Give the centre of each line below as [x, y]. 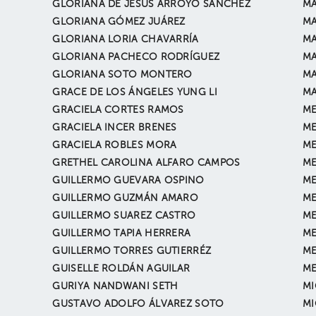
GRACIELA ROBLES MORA [115, 145]
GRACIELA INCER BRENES [115, 128]
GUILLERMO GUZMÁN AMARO [126, 198]
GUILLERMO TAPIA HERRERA [122, 233]
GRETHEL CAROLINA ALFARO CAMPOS [146, 163]
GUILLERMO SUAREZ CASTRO [124, 216]
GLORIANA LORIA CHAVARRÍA [126, 39]
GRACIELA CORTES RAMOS [118, 110]
